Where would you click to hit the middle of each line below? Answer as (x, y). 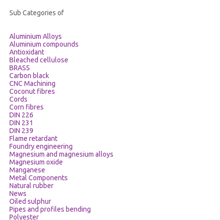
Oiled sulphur (30, 201)
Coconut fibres (32, 91)
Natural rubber (31, 186)
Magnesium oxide (36, 162)
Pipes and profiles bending (50, 209)
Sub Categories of (36, 13)
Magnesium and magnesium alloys (61, 154)
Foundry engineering (41, 146)
